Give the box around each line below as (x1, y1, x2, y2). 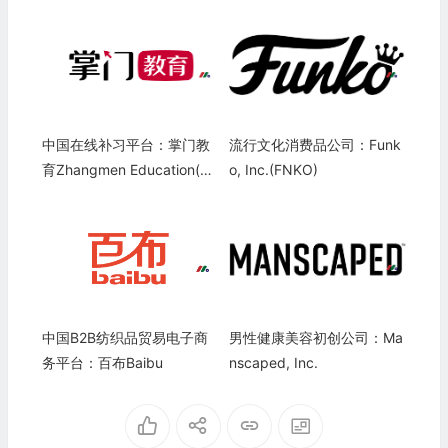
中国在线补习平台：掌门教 (41, 136, 210, 154)
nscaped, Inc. (228, 354, 318, 372)
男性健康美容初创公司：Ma (228, 329, 403, 347)
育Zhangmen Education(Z (41, 161, 209, 179)
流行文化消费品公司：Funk (228, 136, 401, 154)
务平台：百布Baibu (41, 354, 163, 372)
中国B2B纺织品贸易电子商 (41, 329, 208, 347)
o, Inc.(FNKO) (228, 161, 318, 179)
